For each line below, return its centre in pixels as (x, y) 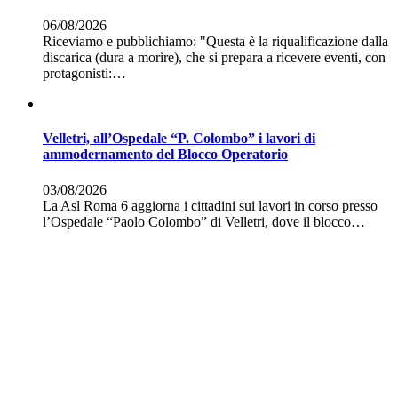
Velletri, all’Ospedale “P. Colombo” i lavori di (179, 139)
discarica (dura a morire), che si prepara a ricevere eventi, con (214, 58)
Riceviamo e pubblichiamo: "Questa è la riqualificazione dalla (215, 42)
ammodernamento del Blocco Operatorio (165, 155)
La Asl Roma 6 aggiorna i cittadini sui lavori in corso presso (210, 205)
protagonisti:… (84, 74)
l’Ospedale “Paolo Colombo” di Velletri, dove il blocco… (204, 221)
